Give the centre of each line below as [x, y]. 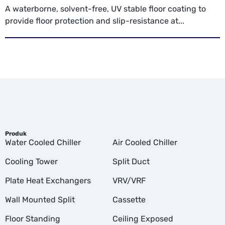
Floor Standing [33, 218]
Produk [16, 133]
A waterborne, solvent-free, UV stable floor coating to [105, 9]
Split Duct [131, 161]
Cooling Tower [31, 161]
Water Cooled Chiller [43, 142]
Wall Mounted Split [40, 199]
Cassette [129, 199]
